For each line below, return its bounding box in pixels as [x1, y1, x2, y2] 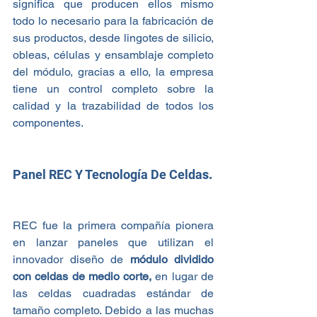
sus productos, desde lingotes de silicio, [13, 30, 214, 45]
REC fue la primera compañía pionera [13, 218, 214, 232]
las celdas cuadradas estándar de [13, 286, 214, 300]
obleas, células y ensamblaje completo [13, 47, 214, 62]
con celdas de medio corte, [13, 269, 152, 283]
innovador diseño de [13, 252, 130, 266]
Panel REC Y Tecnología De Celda [13, 166, 202, 182]
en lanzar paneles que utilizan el [13, 235, 214, 249]
